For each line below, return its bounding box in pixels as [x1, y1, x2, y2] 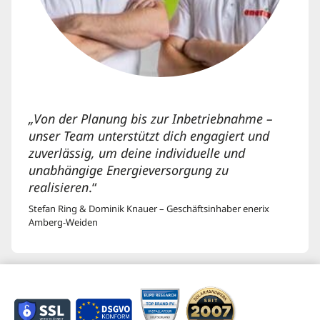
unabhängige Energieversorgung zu [29, 160, 229, 181]
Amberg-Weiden [29, 215, 98, 231]
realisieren [29, 177, 89, 199]
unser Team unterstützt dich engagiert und [29, 126, 269, 147]
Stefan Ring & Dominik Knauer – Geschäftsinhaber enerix [29, 201, 269, 217]
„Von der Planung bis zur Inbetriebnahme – [29, 109, 273, 130]
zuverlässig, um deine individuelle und [29, 143, 245, 164]
